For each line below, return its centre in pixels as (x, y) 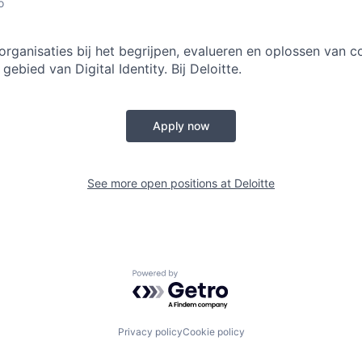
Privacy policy (150, 331)
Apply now (181, 126)
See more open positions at (161, 183)
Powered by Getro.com (203, 277)
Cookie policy (213, 331)
